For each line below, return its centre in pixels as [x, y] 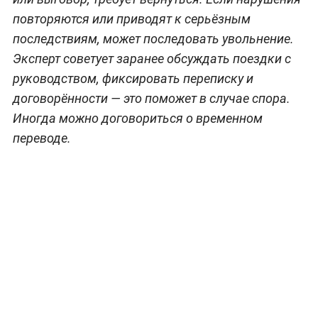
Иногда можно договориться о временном [137, 118]
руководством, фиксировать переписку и [133, 78]
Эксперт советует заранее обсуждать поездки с [152, 58]
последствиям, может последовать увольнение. [153, 38]
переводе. [42, 138]
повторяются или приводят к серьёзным [131, 18]
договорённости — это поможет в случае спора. [151, 98]
